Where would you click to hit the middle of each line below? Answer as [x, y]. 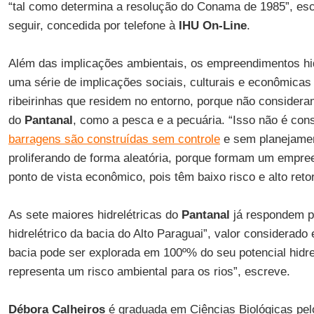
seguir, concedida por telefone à [93, 26]
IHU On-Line [212, 26]
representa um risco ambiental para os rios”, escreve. [149, 272]
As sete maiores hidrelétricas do [95, 215]
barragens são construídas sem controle [114, 139]
